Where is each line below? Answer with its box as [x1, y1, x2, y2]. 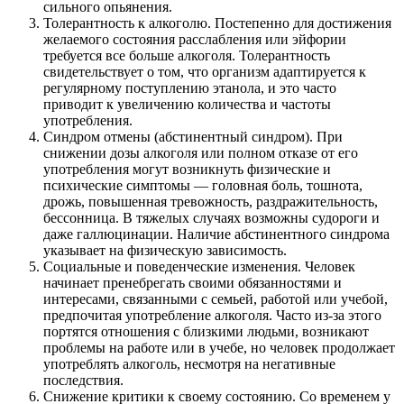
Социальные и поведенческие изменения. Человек [43, 258, 355, 274]
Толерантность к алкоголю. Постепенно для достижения [43, 14, 391, 31]
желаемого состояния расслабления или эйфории [43, 31, 346, 47]
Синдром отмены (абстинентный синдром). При [43, 128, 343, 144]
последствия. [43, 372, 124, 388]
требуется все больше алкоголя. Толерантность [43, 47, 330, 63]
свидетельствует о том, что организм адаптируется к [43, 63, 366, 79]
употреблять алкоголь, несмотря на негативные [43, 355, 335, 372]
